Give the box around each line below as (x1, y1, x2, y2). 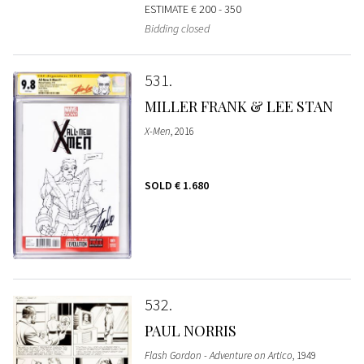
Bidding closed (144, 21, 210, 37)
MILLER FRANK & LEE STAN (144, 97, 333, 117)
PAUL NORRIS (144, 320, 236, 340)
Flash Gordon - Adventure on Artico (144, 348, 292, 362)
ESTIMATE (144, 2, 191, 17)
